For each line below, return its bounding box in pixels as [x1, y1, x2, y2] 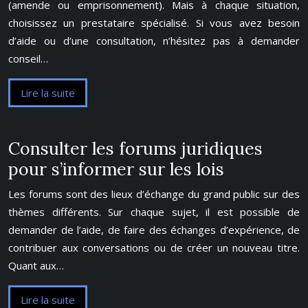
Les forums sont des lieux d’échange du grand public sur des [8, 187, 300, 201]
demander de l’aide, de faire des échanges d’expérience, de [8, 223, 300, 236]
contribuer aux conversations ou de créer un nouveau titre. [8, 241, 300, 254]
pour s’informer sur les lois [8, 158, 224, 180]
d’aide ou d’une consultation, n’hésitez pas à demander [8, 34, 300, 47]
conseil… [8, 52, 48, 65]
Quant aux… [8, 258, 64, 272]
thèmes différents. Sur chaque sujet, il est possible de [8, 205, 300, 219]
